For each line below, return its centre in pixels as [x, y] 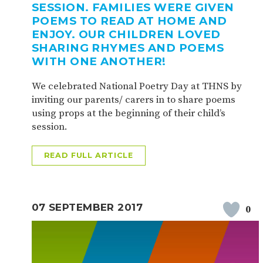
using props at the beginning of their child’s [128, 114]
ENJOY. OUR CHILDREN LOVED [126, 35]
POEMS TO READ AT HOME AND [129, 21]
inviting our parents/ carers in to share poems [133, 100]
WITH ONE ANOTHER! [99, 62]
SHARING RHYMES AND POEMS [127, 48]
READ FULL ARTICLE [88, 156]
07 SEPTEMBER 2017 [87, 207]
